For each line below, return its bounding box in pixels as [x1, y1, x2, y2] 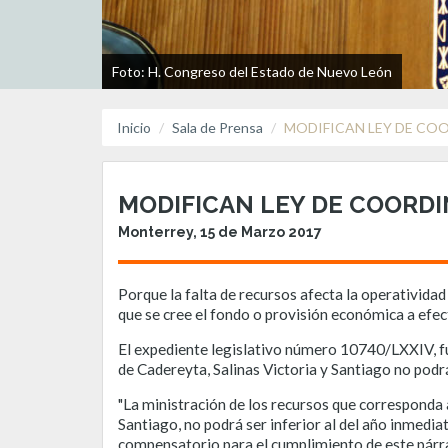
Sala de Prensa [172, 118, 263, 136]
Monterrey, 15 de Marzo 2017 [118, 224, 322, 241]
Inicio [117, 118, 151, 136]
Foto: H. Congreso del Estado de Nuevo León [112, 62, 392, 80]
